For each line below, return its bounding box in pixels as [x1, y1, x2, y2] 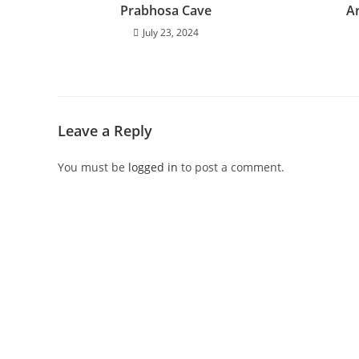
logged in [128, 159, 178, 175]
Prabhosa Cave [119, 2, 212, 19]
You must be [58, 159, 128, 175]
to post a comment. [178, 159, 284, 175]
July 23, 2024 [142, 26, 199, 39]
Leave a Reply [58, 121, 152, 140]
